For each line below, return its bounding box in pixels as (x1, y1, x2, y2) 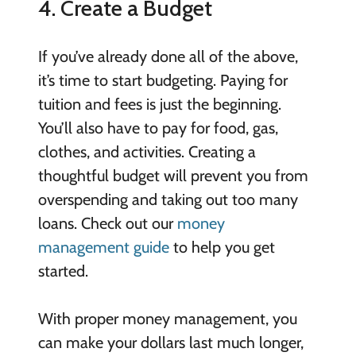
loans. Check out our (37, 213, 177, 233)
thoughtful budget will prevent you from (37, 165, 308, 185)
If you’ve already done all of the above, (37, 46, 298, 66)
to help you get (168, 237, 275, 257)
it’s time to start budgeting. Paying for (37, 70, 288, 90)
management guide (37, 237, 169, 257)
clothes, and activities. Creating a (37, 141, 256, 161)
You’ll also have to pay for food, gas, (37, 118, 278, 137)
